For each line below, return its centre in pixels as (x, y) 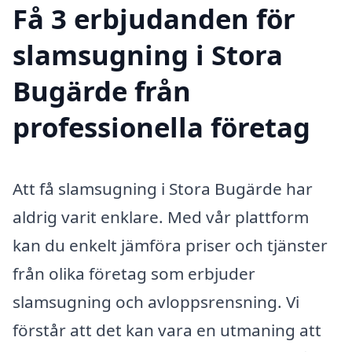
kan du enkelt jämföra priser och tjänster (170, 245)
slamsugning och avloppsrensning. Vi (156, 301)
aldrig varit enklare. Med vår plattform (161, 216)
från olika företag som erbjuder (134, 273)
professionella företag (161, 126)
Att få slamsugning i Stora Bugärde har (163, 188)
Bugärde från (102, 90)
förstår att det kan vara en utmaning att (167, 330)
